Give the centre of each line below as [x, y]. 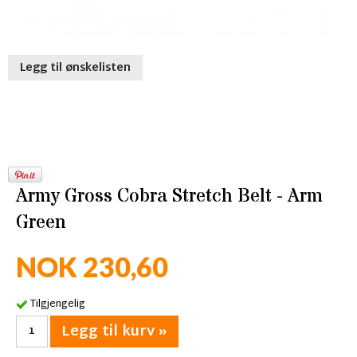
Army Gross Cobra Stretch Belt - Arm [169, 196]
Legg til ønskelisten [75, 68]
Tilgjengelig [57, 304]
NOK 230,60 [92, 267]
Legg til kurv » [114, 332]
